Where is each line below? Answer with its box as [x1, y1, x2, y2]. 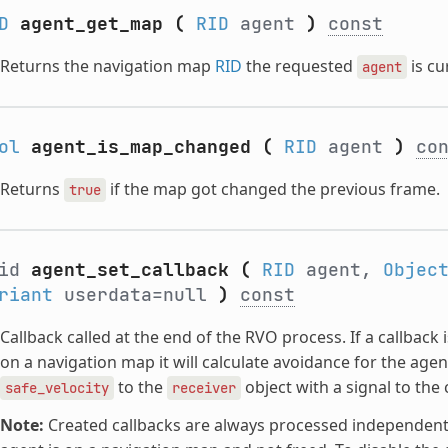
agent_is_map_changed [30, 134, 251, 158]
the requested [241, 54, 357, 77]
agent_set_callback [30, 257, 229, 281]
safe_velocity [4, 378, 109, 397]
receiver [171, 378, 236, 397]
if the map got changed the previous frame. [105, 177, 440, 200]
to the [113, 375, 167, 398]
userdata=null [52, 282, 218, 306]
